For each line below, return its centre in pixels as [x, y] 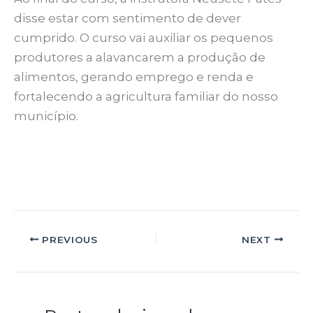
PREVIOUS [68, 239]
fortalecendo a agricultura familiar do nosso [146, 97]
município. [46, 116]
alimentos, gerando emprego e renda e [134, 77]
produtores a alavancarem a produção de [140, 58]
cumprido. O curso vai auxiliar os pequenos [144, 38]
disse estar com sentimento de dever [128, 19]
